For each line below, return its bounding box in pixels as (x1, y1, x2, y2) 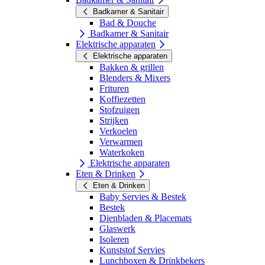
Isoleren (99, 234, 129, 244)
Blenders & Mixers (99, 72, 170, 83)
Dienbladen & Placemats (99, 212, 192, 223)
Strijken (99, 115, 128, 125)
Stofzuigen (99, 104, 140, 115)
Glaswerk (99, 223, 135, 234)
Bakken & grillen (99, 62, 164, 72)
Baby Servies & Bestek (99, 191, 186, 202)
